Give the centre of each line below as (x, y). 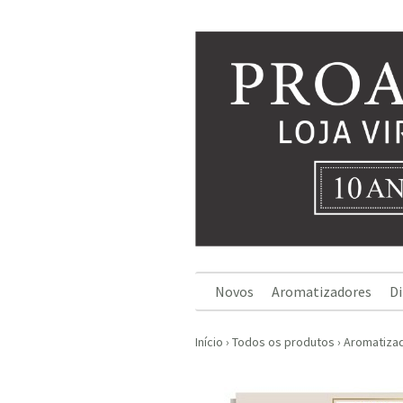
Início (209, 342)
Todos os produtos (283, 342)
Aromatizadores (322, 291)
